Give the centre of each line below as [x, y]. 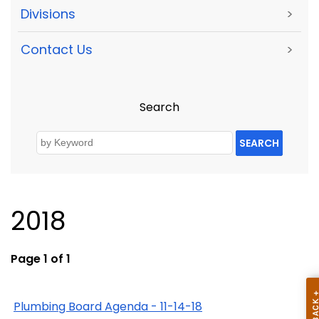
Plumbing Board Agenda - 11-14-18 [108, 306]
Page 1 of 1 [41, 258]
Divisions [48, 14]
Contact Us [57, 50]
